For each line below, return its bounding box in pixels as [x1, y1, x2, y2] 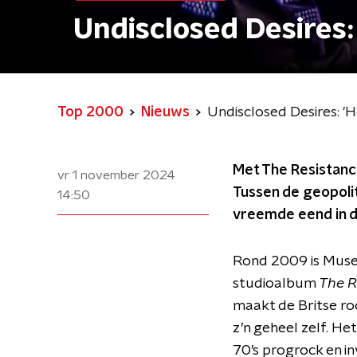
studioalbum [233, 277, 319, 291]
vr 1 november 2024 [57, 169, 175, 182]
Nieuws [141, 105, 190, 120]
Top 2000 [57, 105, 124, 120]
